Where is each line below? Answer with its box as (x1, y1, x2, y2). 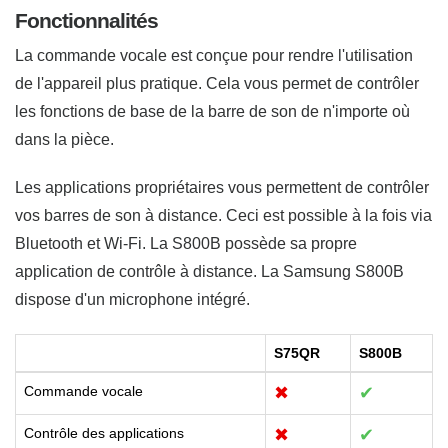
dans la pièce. (15, 130, 114, 148)
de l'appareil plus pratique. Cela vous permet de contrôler (15, 74, 419, 92)
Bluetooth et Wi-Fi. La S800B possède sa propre (15, 234, 357, 252)
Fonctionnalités (15, 8, 158, 32)
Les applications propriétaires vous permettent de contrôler (15, 178, 429, 196)
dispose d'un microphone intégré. (15, 290, 250, 308)
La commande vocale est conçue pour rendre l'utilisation (15, 46, 413, 64)
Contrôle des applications (24, 424, 184, 441)
